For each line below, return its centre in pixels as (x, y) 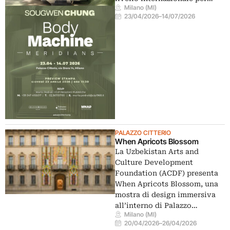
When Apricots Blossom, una (167, 184)
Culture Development (154, 162)
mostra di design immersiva (165, 194)
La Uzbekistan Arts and (157, 151)
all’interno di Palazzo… (156, 205)
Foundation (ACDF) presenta (167, 173)
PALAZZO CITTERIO (143, 132)
